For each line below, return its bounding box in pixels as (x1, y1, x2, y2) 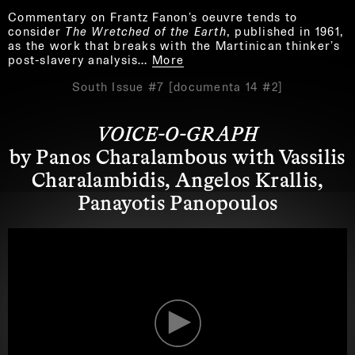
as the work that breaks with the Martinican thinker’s (8, 37, 340, 53)
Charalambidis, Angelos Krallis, (31, 166, 324, 191)
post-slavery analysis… (8, 52, 148, 67)
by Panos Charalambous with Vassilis (10, 143, 345, 168)
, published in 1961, (226, 23, 345, 39)
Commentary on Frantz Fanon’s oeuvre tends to (8, 9, 298, 25)
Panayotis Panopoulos (77, 189, 278, 214)
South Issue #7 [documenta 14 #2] (71, 78, 284, 94)
